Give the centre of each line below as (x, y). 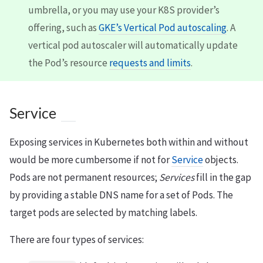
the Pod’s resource (69, 63)
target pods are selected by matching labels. (103, 212)
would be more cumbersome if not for (90, 159)
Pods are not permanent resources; (84, 177)
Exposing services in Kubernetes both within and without (129, 142)
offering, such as (63, 27)
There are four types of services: (77, 239)
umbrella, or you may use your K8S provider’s (124, 10)
